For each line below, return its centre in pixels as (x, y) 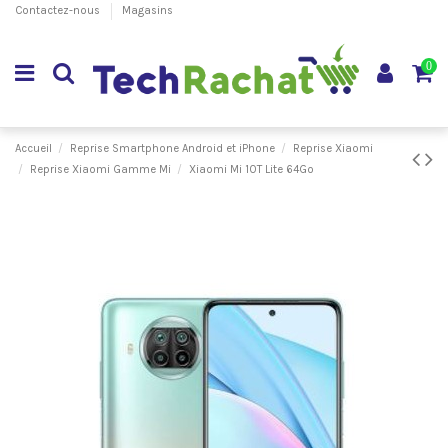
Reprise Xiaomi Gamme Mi (100, 169)
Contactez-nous (59, 10)
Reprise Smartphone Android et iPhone (172, 148)
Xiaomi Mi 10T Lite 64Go (251, 169)
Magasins (147, 10)
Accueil (33, 148)
